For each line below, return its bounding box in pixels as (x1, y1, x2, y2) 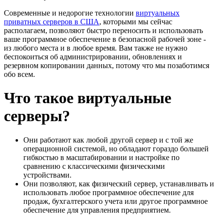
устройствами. (23, 170, 72, 179)
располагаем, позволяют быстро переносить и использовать (4, 26, 203, 35)
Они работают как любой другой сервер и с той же (23, 135, 193, 144)
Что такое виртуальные (4, 89, 171, 107)
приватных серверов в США (4, 17, 99, 26)
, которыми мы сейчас (99, 17, 172, 26)
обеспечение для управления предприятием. (23, 205, 171, 214)
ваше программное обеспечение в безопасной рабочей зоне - (4, 35, 206, 43)
